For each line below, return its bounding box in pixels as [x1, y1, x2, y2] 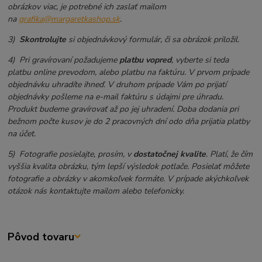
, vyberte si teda [171, 54, 229, 65]
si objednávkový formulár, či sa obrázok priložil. [66, 33, 240, 45]
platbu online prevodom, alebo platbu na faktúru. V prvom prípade [8, 66, 250, 78]
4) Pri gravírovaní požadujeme [8, 54, 120, 65]
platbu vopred [119, 54, 172, 65]
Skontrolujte [19, 33, 67, 45]
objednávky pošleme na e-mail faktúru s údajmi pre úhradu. [8, 91, 224, 102]
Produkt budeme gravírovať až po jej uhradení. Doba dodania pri [8, 103, 239, 115]
